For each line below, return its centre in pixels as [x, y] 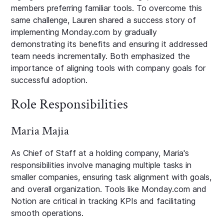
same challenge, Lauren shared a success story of [104, 20]
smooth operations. [47, 213]
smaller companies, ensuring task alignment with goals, [111, 177]
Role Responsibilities [70, 104]
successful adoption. [49, 80]
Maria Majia [40, 130]
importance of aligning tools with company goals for [108, 68]
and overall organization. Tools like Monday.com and [109, 189]
